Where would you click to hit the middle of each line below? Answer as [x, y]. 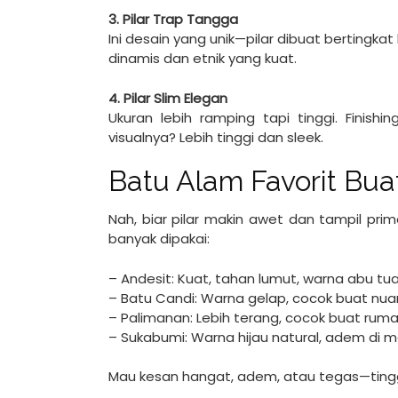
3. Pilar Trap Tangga [173, 19]
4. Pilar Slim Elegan [168, 98]
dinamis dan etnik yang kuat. [203, 58]
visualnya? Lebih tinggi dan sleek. [216, 137]
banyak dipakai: [159, 239]
